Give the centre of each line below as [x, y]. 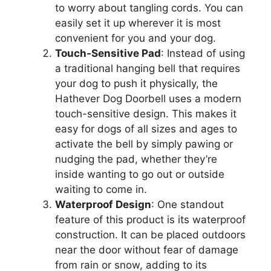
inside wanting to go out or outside [140, 174]
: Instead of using [203, 53]
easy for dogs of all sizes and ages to [146, 129]
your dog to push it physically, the [136, 83]
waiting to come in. [101, 189]
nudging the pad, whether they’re [136, 159]
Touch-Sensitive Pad [108, 53]
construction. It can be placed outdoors [150, 234]
